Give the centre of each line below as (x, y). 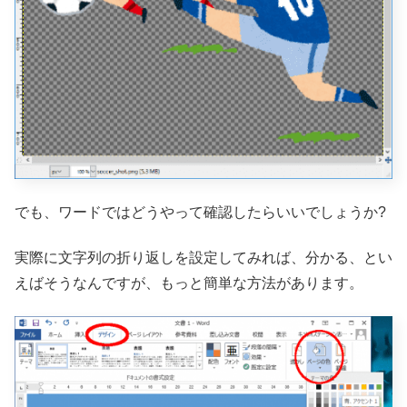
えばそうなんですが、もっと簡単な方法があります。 (189, 283)
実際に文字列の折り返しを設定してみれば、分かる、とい (203, 257)
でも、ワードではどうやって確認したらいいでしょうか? (200, 212)
